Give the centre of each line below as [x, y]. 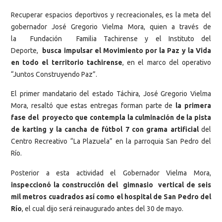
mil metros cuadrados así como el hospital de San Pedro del [111, 196]
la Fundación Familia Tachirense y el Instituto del [111, 38]
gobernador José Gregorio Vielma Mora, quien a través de [111, 27]
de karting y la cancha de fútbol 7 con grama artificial [105, 130]
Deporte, [26, 50]
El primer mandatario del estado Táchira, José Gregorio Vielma [111, 94]
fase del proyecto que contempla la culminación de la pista [111, 118]
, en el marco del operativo [167, 62]
